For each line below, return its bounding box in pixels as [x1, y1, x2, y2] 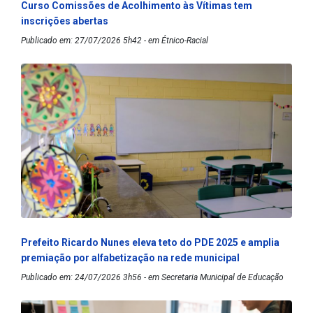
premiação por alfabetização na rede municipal [21, 252, 240, 263]
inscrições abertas [21, 15, 108, 27]
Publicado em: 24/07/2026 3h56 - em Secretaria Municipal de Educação [21, 272, 284, 282]
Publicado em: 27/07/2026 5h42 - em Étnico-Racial [21, 35, 208, 45]
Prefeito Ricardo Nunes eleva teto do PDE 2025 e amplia [21, 236, 279, 248]
